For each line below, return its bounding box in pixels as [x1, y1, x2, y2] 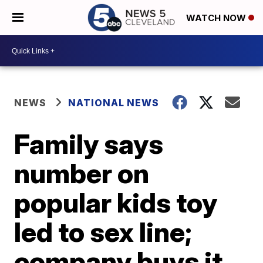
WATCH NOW [186, 12, 248, 24]
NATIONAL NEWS [68, 97, 160, 109]
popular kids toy [14, 186, 218, 219]
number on [14, 157, 150, 190]
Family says [14, 127, 164, 160]
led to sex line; [14, 215, 193, 248]
